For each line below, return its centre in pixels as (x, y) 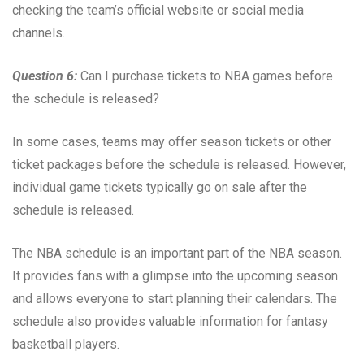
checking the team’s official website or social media (158, 10)
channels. (39, 32)
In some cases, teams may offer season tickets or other (172, 141)
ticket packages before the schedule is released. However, (179, 164)
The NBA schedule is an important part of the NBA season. (177, 253)
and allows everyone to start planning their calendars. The (175, 298)
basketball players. (66, 344)
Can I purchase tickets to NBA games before (205, 76)
